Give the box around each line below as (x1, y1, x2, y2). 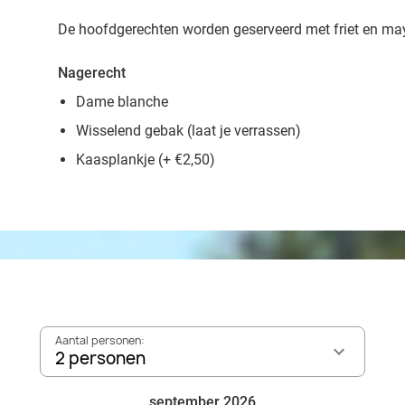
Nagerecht (58, 64, 126, 81)
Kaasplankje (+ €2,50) (76, 151, 215, 168)
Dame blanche (76, 93, 168, 110)
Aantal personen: (55, 333, 145, 348)
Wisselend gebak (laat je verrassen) (76, 122, 301, 139)
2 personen (55, 347, 146, 370)
